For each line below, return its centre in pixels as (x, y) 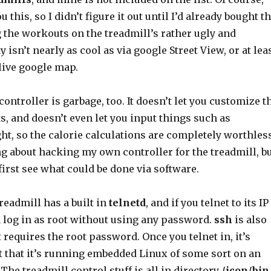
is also (249, 220)
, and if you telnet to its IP (207, 203)
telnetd (127, 203)
